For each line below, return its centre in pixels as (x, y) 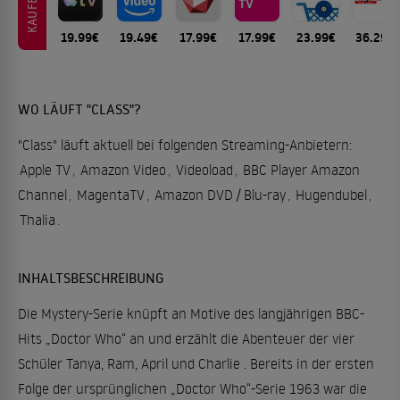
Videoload (204, 169)
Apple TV (45, 169)
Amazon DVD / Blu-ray (220, 194)
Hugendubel (331, 194)
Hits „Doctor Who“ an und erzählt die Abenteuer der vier (186, 338)
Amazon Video (123, 169)
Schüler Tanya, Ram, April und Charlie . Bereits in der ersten (196, 363)
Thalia (37, 219)
